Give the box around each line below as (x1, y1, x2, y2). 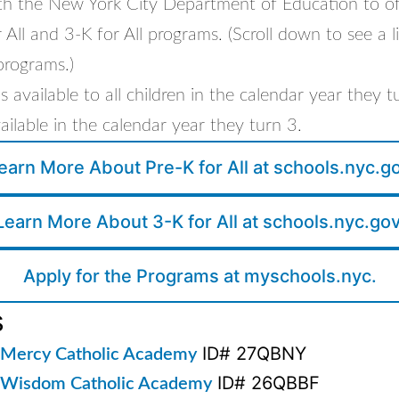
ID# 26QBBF (212, 371, 320, 394)
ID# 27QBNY (197, 342, 306, 364)
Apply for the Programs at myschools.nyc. (22, 265, 377, 287)
